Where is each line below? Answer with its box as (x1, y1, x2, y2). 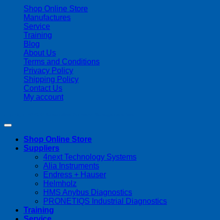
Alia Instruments (43, 162, 99, 170)
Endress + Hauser (43, 170, 106, 179)
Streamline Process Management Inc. (45, 112, 135, 118)
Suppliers (24, 144, 59, 153)
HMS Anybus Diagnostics (43, 188, 132, 197)
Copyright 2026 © (4, 112, 45, 118)
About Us (24, 49, 56, 57)
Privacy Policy (24, 66, 73, 75)
